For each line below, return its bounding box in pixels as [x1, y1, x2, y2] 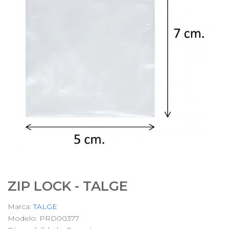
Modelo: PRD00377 [8, 214, 79, 223]
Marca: [8, 202, 33, 211]
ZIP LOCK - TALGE [8, 178, 128, 194]
